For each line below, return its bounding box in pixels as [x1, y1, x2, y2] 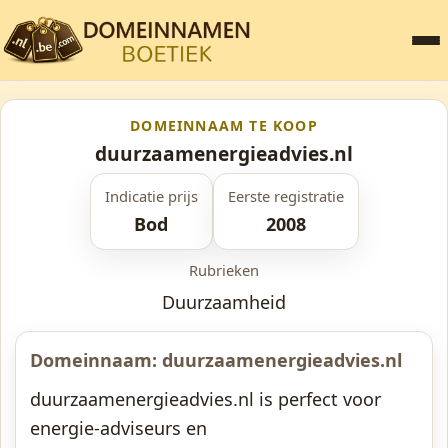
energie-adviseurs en [30, 416, 207, 440]
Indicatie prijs [104, 186, 198, 206]
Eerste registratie [227, 186, 344, 206]
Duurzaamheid [162, 290, 286, 314]
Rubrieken [189, 260, 259, 280]
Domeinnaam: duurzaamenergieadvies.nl [30, 348, 402, 372]
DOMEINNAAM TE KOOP [130, 116, 318, 135]
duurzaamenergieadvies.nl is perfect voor [30, 387, 381, 411]
